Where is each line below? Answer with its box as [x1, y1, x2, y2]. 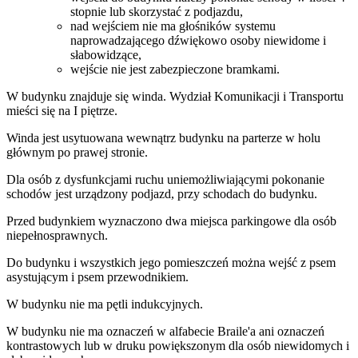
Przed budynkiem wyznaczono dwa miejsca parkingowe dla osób [6, 214, 336, 229]
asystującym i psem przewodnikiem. [6, 270, 189, 284]
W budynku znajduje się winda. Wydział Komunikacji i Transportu [6, 89, 344, 104]
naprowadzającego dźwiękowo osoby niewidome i [70, 34, 326, 48]
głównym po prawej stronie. [6, 145, 148, 160]
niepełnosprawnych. [6, 229, 108, 243]
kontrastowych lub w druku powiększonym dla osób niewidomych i [6, 339, 349, 353]
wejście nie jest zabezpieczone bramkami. [70, 62, 280, 77]
